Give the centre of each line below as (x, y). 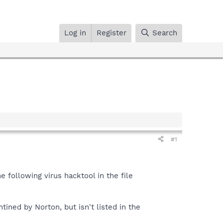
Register (112, 33)
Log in (75, 33)
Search (165, 33)
